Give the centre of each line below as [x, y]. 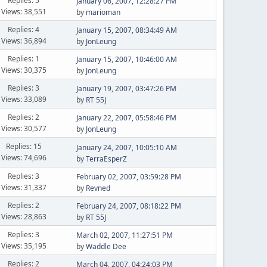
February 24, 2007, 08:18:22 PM [128, 206]
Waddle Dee [106, 246]
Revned [98, 188]
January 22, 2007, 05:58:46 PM [126, 118]
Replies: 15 [24, 146]
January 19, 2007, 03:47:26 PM [126, 89]
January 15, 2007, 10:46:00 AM [126, 59]
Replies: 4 [24, 29]
